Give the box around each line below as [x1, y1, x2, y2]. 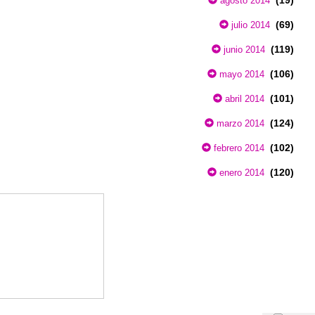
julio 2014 [229, 19, 270, 30]
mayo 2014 [217, 68, 264, 79]
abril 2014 [222, 93, 264, 104]
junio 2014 [221, 44, 265, 55]
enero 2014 [217, 167, 264, 178]
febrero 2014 [211, 142, 264, 153]
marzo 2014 [214, 117, 264, 129]
